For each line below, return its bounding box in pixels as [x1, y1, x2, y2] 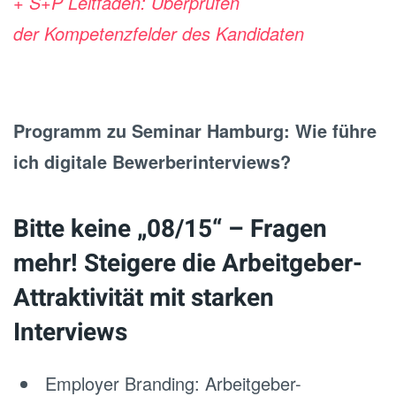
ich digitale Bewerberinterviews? [13, 148, 291, 174]
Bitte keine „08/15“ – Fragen [13, 211, 327, 247]
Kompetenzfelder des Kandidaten [44, 20, 304, 46]
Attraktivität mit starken [13, 280, 274, 316]
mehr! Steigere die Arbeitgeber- [13, 246, 362, 282]
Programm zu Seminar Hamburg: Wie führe [13, 118, 377, 143]
